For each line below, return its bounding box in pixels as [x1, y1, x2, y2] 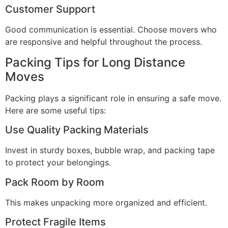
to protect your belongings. [5, 157, 111, 168]
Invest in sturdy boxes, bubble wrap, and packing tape [5, 145, 215, 156]
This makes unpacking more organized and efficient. [5, 197, 207, 208]
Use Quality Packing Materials [5, 124, 149, 136]
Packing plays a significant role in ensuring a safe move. [5, 93, 221, 103]
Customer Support [5, 3, 95, 16]
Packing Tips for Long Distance [5, 54, 185, 70]
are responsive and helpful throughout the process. [5, 37, 202, 47]
